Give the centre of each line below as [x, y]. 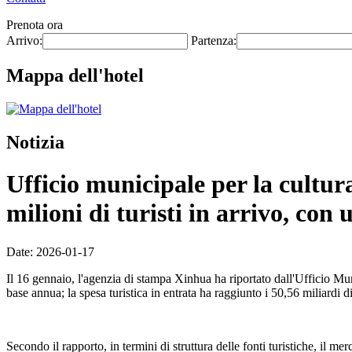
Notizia [35, 142]
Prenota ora [35, 25]
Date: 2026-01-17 [50, 251]
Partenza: [214, 40]
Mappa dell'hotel [75, 75]
